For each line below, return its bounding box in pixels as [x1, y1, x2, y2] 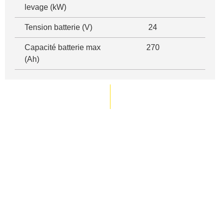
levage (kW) [25, 3, 66, 12]
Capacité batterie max [25, 43, 101, 52]
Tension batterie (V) [25, 23, 92, 32]
